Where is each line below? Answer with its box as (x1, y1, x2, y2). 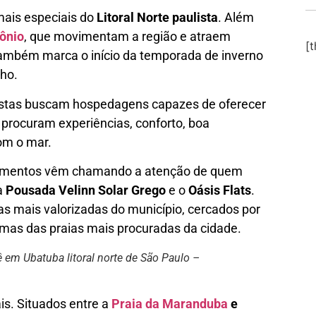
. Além (218, 10, 254, 25)
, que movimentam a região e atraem (24, 29, 231, 44)
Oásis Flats (188, 183, 251, 198)
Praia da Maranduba (111, 296, 228, 312)
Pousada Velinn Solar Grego (6, 183, 166, 198)
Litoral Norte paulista (97, 10, 218, 25)
